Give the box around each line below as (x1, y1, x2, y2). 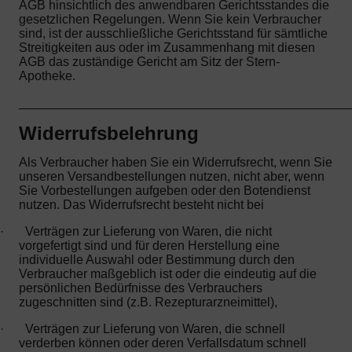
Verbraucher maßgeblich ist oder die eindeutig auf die (19, 266, 317, 280)
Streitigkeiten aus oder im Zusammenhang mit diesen (19, 41, 315, 55)
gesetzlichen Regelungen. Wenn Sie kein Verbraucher (19, 13, 321, 27)
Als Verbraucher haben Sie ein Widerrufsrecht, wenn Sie (19, 155, 332, 169)
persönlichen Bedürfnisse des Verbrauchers (19, 280, 262, 295)
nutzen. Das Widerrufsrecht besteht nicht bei (19, 197, 264, 211)
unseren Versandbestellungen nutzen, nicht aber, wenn (19, 169, 324, 183)
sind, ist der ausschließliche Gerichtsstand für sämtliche (19, 27, 328, 41)
